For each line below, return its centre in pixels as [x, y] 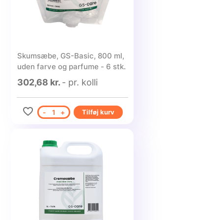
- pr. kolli [80, 82]
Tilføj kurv [98, 112]
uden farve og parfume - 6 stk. [71, 67]
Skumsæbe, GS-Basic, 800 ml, [70, 56]
